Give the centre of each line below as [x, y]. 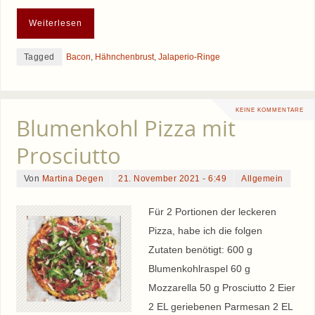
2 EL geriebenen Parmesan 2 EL [220, 306]
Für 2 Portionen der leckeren [212, 211]
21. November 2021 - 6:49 [173, 178]
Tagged [39, 57]
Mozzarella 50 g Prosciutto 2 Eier [221, 287]
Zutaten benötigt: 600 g [200, 249]
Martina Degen [73, 178]
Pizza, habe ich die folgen [205, 230]
